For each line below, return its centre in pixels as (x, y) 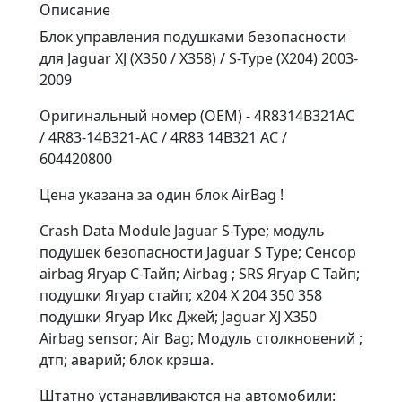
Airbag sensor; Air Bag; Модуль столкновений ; (201, 338)
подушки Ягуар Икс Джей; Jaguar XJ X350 (178, 316)
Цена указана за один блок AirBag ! (162, 194)
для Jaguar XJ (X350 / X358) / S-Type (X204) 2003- (199, 58)
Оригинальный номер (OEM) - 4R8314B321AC (197, 115)
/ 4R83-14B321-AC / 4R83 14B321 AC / (163, 137)
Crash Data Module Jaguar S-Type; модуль (182, 230)
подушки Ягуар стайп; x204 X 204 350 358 (181, 295)
